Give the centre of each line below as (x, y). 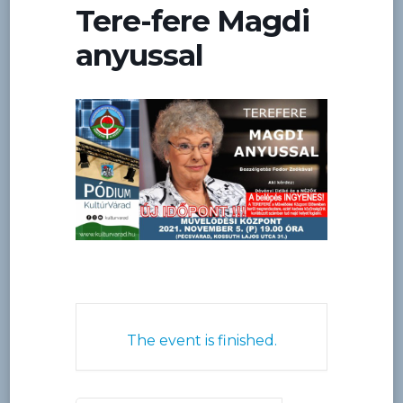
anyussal (139, 54)
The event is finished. (201, 341)
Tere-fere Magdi (193, 20)
